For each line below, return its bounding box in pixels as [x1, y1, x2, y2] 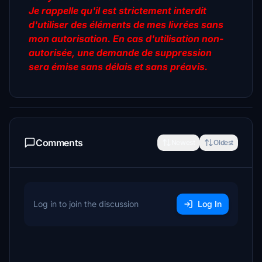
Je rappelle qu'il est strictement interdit [29, 5, 206, 16]
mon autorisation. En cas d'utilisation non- [29, 33, 224, 44]
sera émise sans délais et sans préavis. [29, 61, 208, 73]
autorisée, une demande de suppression [29, 47, 212, 58]
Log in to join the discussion [33, 199, 139, 209]
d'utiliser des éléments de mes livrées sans [29, 19, 223, 30]
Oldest [213, 138, 233, 147]
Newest [171, 138, 195, 147]
